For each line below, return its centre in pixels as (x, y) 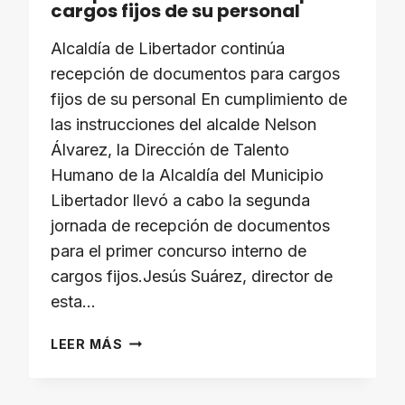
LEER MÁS (87, 344)
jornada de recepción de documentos (190, 226)
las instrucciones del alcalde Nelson (184, 124)
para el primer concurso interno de (179, 251)
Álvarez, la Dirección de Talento (170, 150)
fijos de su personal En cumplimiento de (199, 99)
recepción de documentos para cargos (195, 74)
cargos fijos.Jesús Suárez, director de (192, 276)
